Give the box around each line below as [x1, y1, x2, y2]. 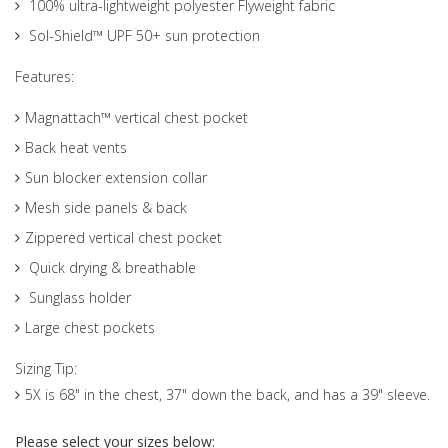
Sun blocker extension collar [25, 167, 207, 187]
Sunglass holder [25, 287, 131, 307]
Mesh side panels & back [25, 197, 187, 217]
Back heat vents [25, 137, 127, 157]
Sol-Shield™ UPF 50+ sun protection [25, 25, 260, 45]
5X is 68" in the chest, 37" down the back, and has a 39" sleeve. [25, 384, 430, 404]
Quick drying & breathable [25, 257, 196, 277]
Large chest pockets [25, 317, 155, 337]
